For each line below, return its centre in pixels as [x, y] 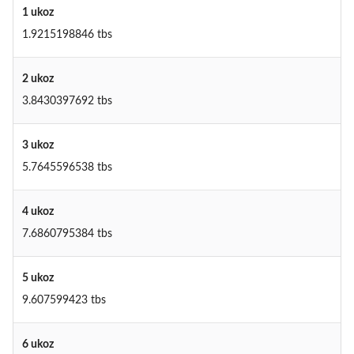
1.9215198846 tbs [67, 35]
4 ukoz [38, 212]
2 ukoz [38, 79]
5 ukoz [38, 279]
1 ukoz [38, 13]
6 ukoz [38, 345]
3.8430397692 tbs [67, 102]
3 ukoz [38, 146]
